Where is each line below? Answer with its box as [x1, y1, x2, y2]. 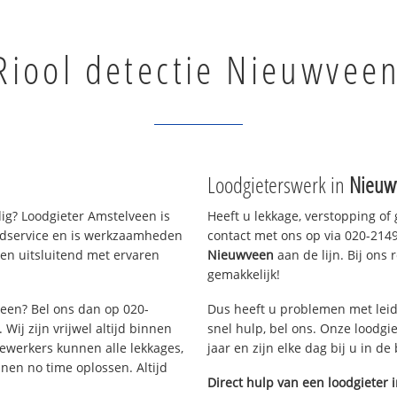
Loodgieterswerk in [207, 169, 349, 199]
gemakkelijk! [207, 266, 280, 283]
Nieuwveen [207, 246, 274, 263]
